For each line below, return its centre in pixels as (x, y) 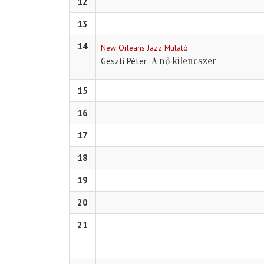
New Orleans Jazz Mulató (144, 48)
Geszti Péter (124, 61)
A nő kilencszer (184, 61)
